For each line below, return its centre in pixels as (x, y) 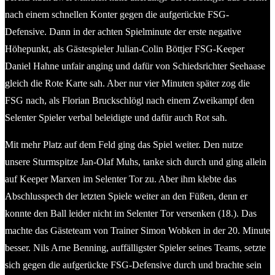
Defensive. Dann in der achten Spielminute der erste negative (123, 31)
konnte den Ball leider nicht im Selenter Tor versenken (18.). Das (131, 213)
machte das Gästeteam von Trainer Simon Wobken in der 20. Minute (137, 230)
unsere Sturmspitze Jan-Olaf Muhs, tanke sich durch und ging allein (136, 161)
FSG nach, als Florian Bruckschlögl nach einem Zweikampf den (130, 100)
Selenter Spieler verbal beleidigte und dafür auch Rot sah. (116, 117)
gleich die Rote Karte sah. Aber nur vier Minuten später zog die (127, 83)
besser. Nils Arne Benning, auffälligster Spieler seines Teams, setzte (135, 247)
